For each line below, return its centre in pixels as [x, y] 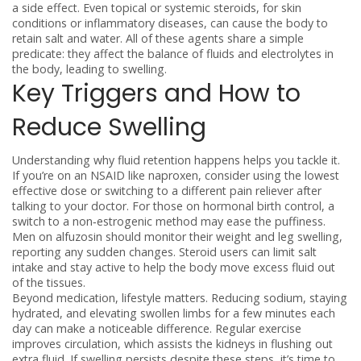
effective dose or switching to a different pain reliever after [167, 191]
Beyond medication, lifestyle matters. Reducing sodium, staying [180, 298]
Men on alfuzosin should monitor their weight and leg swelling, [177, 237]
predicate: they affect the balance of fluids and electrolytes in [173, 54]
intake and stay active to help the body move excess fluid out [174, 267]
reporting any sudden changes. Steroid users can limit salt [164, 252]
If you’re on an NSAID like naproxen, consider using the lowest [176, 175]
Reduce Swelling [109, 127]
